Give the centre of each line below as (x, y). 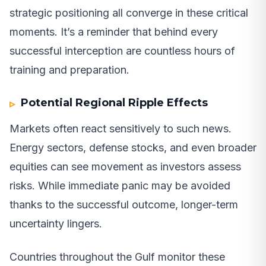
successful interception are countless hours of (122, 50)
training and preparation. (69, 69)
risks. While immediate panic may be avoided (120, 185)
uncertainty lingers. (56, 223)
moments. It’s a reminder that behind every (114, 31)
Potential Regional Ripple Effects (115, 102)
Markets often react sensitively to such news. (121, 128)
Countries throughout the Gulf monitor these (117, 256)
